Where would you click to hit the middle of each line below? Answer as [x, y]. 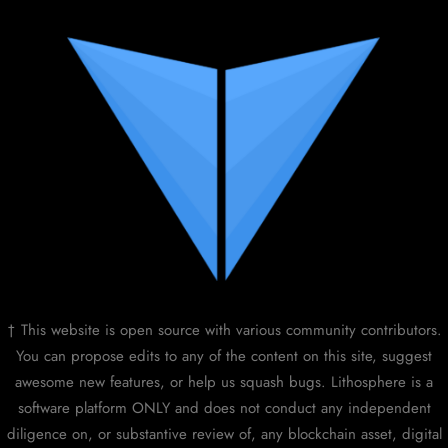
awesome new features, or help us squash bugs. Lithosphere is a [224, 382]
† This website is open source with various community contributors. [224, 330]
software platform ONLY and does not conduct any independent [224, 408]
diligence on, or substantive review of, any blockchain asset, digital [224, 434]
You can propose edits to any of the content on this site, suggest [224, 356]
